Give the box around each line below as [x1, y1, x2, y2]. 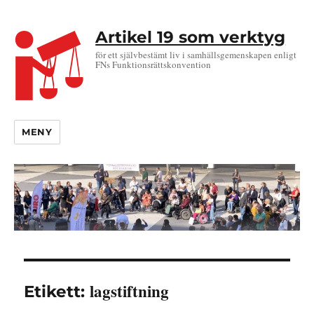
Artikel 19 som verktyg [95, 27, 286, 47]
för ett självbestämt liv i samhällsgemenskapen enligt [95, 48, 297, 61]
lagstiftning [90, 279, 170, 303]
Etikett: [24, 282, 90, 302]
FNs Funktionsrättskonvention [95, 57, 212, 71]
